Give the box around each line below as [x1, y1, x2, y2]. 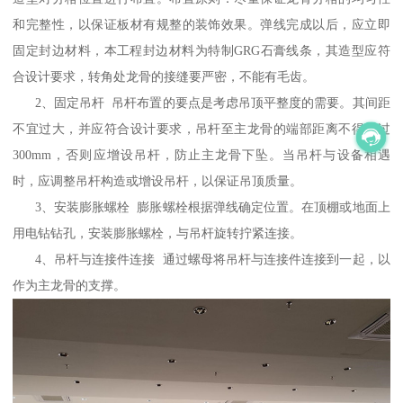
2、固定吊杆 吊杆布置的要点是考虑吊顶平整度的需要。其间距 [13, 94, 390, 110]
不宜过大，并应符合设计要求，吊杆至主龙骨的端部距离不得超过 [13, 121, 390, 136]
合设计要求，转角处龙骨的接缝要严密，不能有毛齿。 [13, 68, 316, 84]
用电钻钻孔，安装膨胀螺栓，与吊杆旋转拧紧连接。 [13, 225, 303, 240]
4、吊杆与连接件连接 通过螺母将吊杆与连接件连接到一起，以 [13, 251, 390, 266]
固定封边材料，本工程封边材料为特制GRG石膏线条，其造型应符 [13, 42, 390, 58]
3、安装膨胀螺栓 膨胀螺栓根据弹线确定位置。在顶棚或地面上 [13, 199, 390, 214]
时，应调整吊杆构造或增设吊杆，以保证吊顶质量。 [13, 173, 303, 188]
